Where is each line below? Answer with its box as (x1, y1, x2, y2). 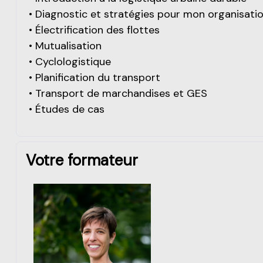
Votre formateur (26, 150, 138, 170)
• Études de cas (29, 102, 104, 116)
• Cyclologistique (29, 54, 111, 69)
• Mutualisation (29, 38, 102, 53)
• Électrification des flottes (29, 22, 160, 37)
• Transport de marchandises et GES (29, 86, 207, 100)
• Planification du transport (29, 70, 160, 85)
